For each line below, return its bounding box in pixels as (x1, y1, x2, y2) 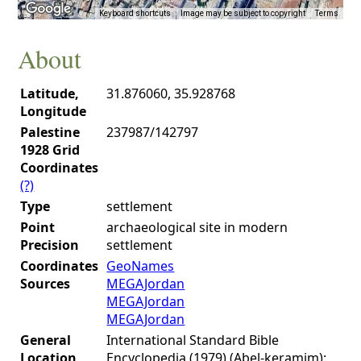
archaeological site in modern (106, 218, 288, 236)
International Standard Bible (106, 330, 280, 349)
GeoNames (106, 256, 175, 275)
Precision (20, 235, 80, 254)
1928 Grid (20, 140, 81, 159)
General (20, 330, 72, 349)
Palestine (20, 122, 81, 141)
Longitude (20, 102, 87, 120)
